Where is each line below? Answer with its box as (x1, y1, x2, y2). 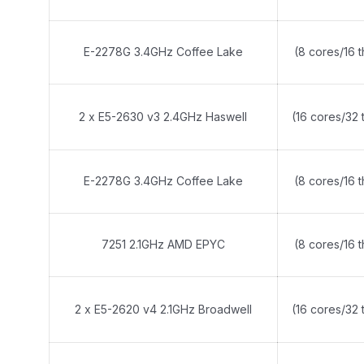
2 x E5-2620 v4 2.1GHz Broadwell (74, 302, 252, 316)
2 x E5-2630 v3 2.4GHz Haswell (79, 110, 247, 123)
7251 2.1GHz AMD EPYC (101, 237, 225, 251)
